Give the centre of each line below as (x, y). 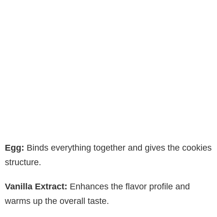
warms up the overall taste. (57, 201)
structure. (23, 163)
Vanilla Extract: (36, 187)
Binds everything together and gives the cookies (118, 148)
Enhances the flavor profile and (129, 187)
